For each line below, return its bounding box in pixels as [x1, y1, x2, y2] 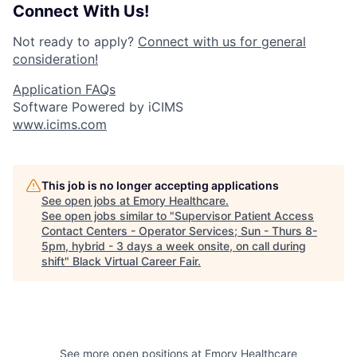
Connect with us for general [138, 33, 306, 50]
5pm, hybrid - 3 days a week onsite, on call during [41, 239, 306, 253]
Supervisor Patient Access [175, 209, 314, 223]
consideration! [13, 51, 98, 68]
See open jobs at [41, 194, 133, 208]
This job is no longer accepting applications [41, 178, 279, 193]
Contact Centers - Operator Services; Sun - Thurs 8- [41, 224, 317, 238]
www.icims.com [13, 116, 107, 133]
